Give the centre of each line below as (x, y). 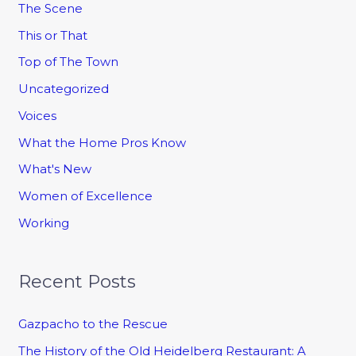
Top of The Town (69, 62)
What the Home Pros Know (103, 142)
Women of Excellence (86, 196)
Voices (38, 115)
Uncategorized (64, 89)
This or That (53, 35)
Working (44, 222)
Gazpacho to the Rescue (93, 324)
